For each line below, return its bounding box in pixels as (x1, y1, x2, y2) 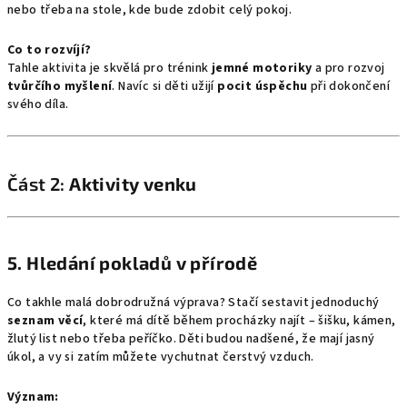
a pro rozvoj (312, 59, 385, 77)
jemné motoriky (211, 59, 313, 77)
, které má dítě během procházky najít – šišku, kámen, (83, 312, 396, 330)
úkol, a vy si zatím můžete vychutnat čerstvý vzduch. (7, 348, 314, 366)
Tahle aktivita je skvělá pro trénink (7, 59, 212, 77)
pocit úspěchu (217, 77, 308, 95)
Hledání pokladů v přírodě (26, 252, 258, 273)
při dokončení (307, 77, 391, 95)
